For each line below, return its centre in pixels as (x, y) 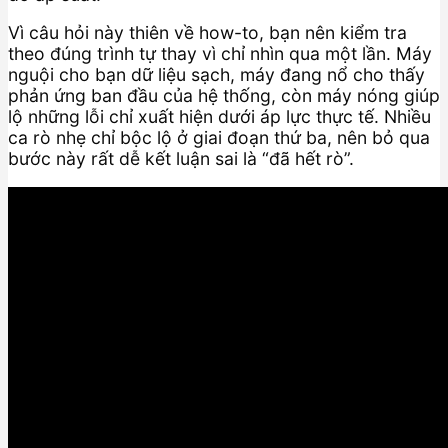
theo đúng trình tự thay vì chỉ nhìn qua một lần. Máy (220, 54)
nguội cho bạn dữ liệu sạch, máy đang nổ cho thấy (216, 75)
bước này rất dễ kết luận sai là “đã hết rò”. (181, 159)
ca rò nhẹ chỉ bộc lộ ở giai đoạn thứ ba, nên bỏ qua (219, 138)
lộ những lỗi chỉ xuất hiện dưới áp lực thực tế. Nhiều (219, 117)
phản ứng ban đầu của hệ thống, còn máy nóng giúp (224, 96)
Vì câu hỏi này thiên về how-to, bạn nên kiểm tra (207, 33)
